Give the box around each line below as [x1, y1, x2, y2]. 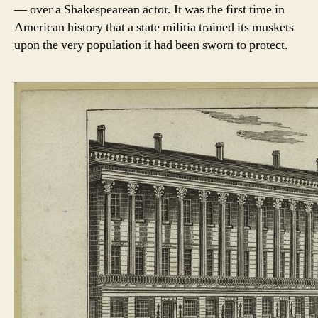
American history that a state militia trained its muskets [14, 19, 294, 36]
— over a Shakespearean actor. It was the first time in [14, 1, 285, 18]
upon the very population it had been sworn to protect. [14, 37, 288, 54]
